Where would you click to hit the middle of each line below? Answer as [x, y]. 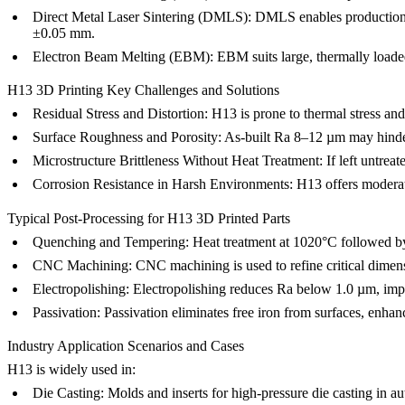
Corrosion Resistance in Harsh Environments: [163, 184]
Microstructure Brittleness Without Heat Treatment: [178, 161]
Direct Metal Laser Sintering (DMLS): [142, 17]
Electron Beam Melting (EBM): [123, 57]
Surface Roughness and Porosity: [127, 137]
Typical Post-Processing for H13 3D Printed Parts [149, 218]
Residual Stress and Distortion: [120, 114]
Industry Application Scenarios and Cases [126, 345]
